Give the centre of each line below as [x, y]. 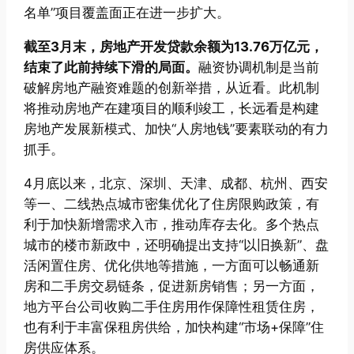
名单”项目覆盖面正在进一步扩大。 [127, 12]
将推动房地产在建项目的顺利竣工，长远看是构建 [172, 108]
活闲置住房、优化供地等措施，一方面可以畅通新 [172, 265]
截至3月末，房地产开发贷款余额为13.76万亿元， [174, 46]
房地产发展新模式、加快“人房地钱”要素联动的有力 [177, 128]
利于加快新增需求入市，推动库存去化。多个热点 [172, 224]
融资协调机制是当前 [259, 67]
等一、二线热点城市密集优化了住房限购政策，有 [172, 203]
